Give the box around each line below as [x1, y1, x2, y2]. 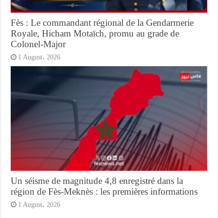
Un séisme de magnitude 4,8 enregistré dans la [11, 175, 183, 186]
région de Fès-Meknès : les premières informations [11, 186, 198, 197]
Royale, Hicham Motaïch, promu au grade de [11, 28, 180, 38]
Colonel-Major [11, 38, 66, 49]
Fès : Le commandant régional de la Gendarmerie [11, 17, 194, 28]
